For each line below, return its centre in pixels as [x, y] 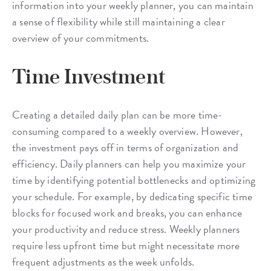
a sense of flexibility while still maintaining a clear [119, 21]
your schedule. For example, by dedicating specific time [132, 196]
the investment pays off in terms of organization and [126, 147]
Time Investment [89, 76]
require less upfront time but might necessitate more [126, 245]
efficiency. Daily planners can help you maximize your [129, 163]
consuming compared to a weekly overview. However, [127, 131]
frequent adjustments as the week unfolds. [103, 261]
